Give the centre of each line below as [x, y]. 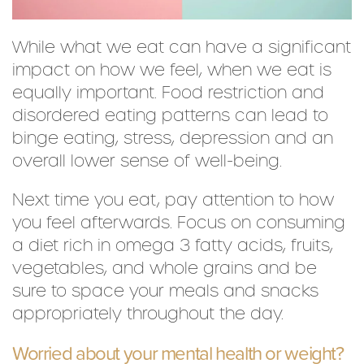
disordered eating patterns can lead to [170, 115]
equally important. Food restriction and [168, 92]
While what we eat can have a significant [182, 47]
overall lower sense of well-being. [147, 160]
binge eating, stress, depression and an [173, 138]
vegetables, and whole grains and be [165, 268]
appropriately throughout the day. [148, 313]
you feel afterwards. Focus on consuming [179, 222]
